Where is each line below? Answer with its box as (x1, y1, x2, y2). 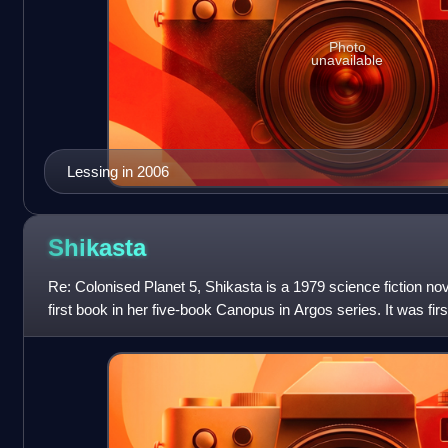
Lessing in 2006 (66, 162, 169, 180)
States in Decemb (47, 323, 165, 341)
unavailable (311, 52, 384, 69)
